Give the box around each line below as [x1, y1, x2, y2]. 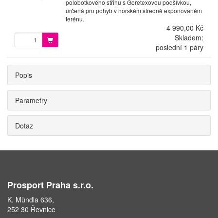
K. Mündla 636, [7, 194, 54, 204]
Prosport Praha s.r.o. [7, 178, 93, 191]
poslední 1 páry [155, 42, 203, 52]
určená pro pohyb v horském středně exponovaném [65, 6, 202, 15]
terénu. [65, 14, 84, 23]
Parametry [15, 95, 47, 105]
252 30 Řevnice [7, 204, 55, 214]
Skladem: [174, 32, 203, 42]
